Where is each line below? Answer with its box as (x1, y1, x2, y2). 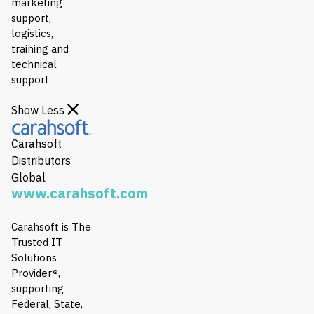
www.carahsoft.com (11, 183, 148, 203)
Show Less (11, 102, 67, 117)
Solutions (11, 250, 57, 264)
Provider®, (11, 266, 60, 280)
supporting (11, 281, 64, 295)
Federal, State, (11, 296, 83, 310)
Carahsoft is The (11, 219, 91, 233)
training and (11, 41, 69, 55)
